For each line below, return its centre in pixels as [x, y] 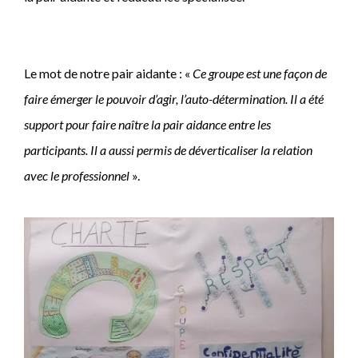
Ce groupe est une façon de [260, 73]
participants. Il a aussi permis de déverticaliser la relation [168, 149]
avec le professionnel [78, 175]
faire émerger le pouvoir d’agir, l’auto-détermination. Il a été [174, 98]
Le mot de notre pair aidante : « [108, 73]
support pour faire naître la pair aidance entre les [147, 124]
